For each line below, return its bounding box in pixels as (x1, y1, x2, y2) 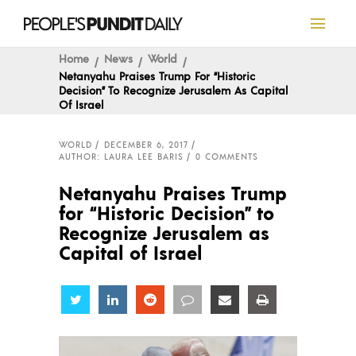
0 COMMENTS (195, 151, 258, 162)
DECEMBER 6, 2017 (104, 139, 188, 150)
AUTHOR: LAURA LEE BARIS (59, 151, 184, 162)
